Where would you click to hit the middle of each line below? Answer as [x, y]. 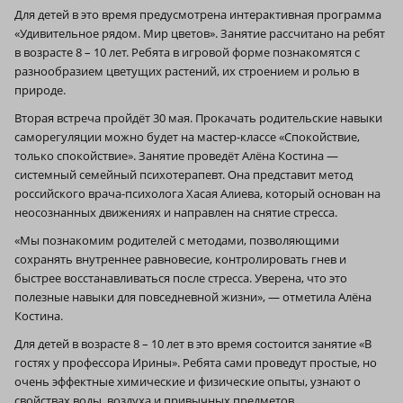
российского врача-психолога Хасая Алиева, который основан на [197, 194]
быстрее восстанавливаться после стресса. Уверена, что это [181, 278]
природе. [40, 90]
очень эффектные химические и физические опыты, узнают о [188, 382]
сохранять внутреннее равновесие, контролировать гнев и [180, 260]
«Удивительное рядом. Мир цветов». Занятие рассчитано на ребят [200, 34]
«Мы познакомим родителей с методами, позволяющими [177, 241]
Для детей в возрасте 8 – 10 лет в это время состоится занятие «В [193, 344]
